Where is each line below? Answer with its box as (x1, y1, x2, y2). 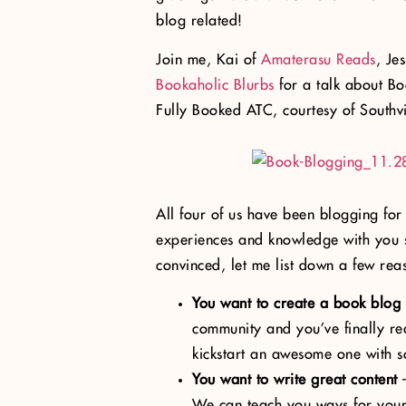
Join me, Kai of (156, 52, 261, 67)
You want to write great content (192, 372, 398, 387)
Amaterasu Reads (261, 52, 376, 67)
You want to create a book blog (192, 296, 401, 311)
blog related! (156, 14, 243, 29)
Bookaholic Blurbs (156, 77, 275, 92)
